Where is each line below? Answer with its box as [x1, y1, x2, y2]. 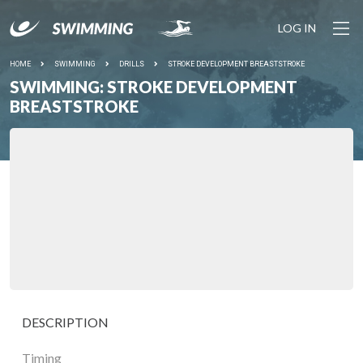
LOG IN [278, 21, 316, 35]
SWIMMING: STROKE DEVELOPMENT [10, 77, 297, 96]
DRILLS [119, 60, 144, 68]
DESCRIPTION [22, 314, 109, 330]
